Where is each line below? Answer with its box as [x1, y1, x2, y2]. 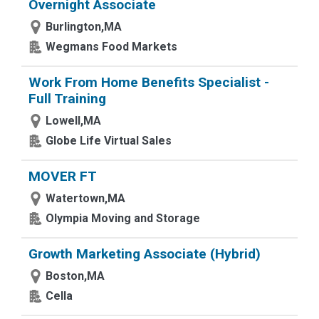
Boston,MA [46, 269, 105, 283]
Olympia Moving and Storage [46, 211, 200, 225]
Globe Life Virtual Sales [46, 134, 172, 147]
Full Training [28, 90, 106, 107]
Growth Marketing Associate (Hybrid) [28, 246, 261, 262]
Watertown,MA [46, 192, 125, 205]
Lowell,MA [46, 114, 101, 127]
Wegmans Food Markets [46, 40, 177, 53]
